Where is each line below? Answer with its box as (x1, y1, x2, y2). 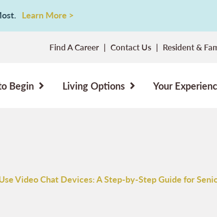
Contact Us (110, 41, 151, 53)
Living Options (62, 78, 125, 93)
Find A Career (49, 41, 99, 53)
